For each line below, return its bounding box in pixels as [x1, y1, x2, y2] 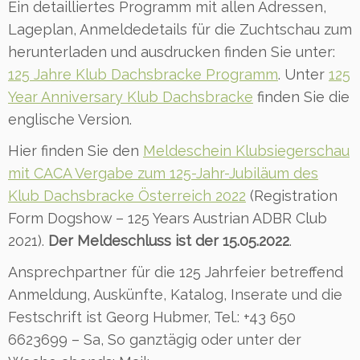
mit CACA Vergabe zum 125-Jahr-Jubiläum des [8, 164, 318, 182]
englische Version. [8, 110, 132, 128]
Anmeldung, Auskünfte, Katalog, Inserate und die [8, 285, 342, 303]
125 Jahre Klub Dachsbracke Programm [8, 65, 278, 83]
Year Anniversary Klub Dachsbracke [8, 88, 253, 105]
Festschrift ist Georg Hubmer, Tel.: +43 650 [8, 308, 296, 325]
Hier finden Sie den [8, 141, 143, 159]
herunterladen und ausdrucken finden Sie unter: [8, 43, 335, 60]
